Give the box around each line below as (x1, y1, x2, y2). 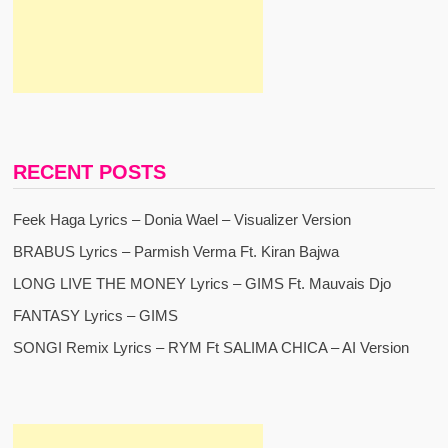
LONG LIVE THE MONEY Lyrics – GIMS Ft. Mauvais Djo (12, 275, 391, 293)
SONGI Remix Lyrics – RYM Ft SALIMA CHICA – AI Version (12, 339, 409, 357)
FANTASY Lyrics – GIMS (12, 307, 178, 325)
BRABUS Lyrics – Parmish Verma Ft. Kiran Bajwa (12, 243, 339, 261)
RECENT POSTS (12, 161, 166, 184)
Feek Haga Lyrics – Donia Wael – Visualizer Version (12, 211, 351, 229)
